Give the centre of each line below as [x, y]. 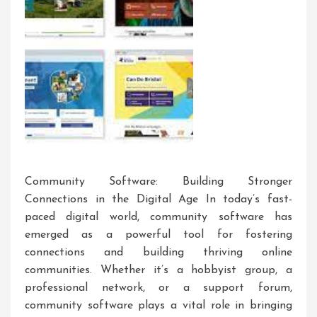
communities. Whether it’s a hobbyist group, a [158, 271]
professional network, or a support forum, [158, 288]
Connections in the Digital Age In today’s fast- [158, 200]
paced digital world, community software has [158, 218]
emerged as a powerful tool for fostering [158, 235]
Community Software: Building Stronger [158, 182]
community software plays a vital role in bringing [158, 306]
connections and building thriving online [158, 253]
